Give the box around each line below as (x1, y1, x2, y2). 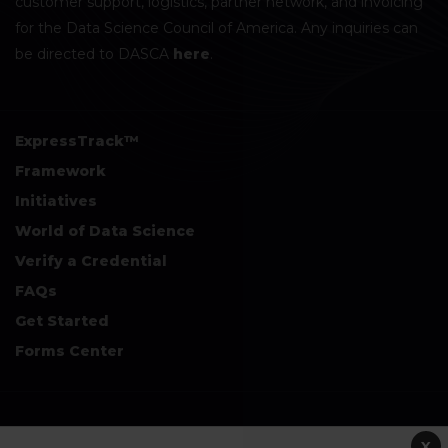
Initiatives (15, 191, 97, 210)
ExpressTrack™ (15, 131, 139, 150)
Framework (15, 161, 106, 180)
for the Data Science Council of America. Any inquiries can (15, 18, 418, 37)
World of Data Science (15, 221, 195, 240)
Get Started (15, 311, 109, 330)
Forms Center (15, 341, 124, 360)
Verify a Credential (15, 251, 167, 270)
